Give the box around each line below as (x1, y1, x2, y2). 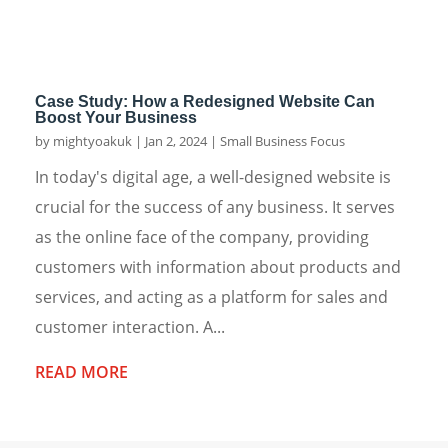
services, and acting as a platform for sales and (35, 286, 388, 309)
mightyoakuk (53, 132, 132, 151)
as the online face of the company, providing (35, 226, 369, 249)
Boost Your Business (35, 109, 197, 127)
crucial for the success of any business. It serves (35, 196, 395, 219)
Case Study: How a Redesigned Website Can (35, 93, 375, 111)
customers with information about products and (35, 256, 401, 279)
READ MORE (35, 361, 128, 384)
